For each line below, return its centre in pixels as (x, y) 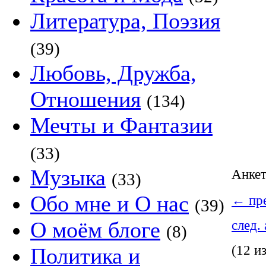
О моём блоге (95, 230)
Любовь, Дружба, (113, 73)
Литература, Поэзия (125, 21)
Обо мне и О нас (110, 204)
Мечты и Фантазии (121, 125)
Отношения (85, 99)
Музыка (68, 178)
